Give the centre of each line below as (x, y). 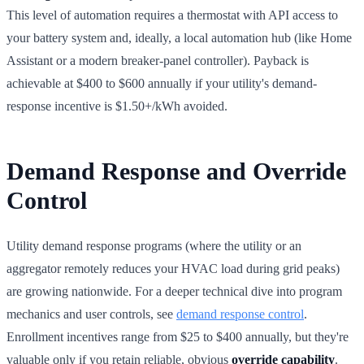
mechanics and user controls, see (91, 314)
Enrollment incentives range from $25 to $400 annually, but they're (178, 336)
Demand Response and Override (176, 171)
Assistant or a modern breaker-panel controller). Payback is (158, 60)
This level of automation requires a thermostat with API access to (172, 15)
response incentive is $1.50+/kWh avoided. (117, 106)
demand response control (240, 314)
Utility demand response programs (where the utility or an (154, 245)
